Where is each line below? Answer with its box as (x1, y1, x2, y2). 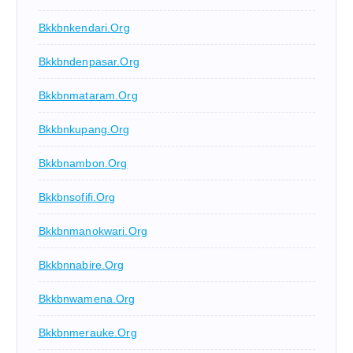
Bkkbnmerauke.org (38, 326, 137, 340)
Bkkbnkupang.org (38, 123, 130, 136)
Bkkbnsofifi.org (38, 191, 116, 204)
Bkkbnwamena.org (38, 292, 136, 306)
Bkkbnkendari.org (38, 21, 130, 35)
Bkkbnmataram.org (38, 89, 138, 102)
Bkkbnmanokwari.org (38, 225, 148, 238)
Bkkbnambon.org (38, 157, 128, 170)
